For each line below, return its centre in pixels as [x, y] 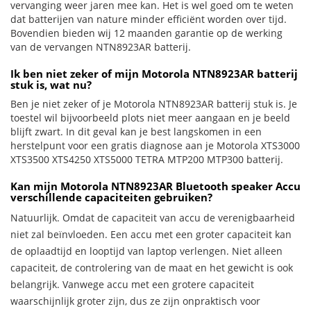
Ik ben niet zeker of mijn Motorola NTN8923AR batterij [154, 74]
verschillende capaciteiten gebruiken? [111, 197]
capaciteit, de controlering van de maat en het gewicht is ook [152, 268]
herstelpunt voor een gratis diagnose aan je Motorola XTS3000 [155, 145]
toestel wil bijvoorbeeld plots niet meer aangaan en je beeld [150, 118]
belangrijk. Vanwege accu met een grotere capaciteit [132, 284]
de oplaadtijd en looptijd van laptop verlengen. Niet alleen [146, 251]
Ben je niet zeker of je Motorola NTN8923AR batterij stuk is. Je [154, 104]
